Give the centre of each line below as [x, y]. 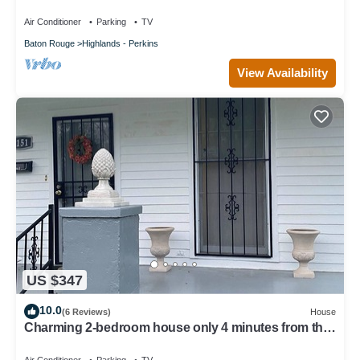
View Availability [282, 73]
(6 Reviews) [86, 311]
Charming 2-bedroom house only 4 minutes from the [177, 328]
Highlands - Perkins [120, 44]
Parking [111, 22]
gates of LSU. [63, 342]
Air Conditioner [53, 22]
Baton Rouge [49, 44]
